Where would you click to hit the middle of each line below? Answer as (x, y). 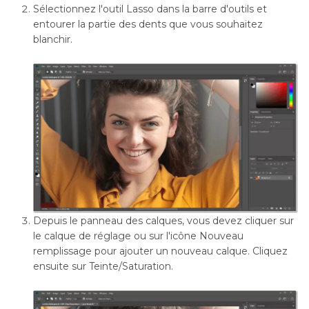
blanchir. (53, 39)
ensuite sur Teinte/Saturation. (103, 266)
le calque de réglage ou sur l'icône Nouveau (138, 236)
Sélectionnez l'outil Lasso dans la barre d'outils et (150, 9)
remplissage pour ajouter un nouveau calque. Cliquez (160, 251)
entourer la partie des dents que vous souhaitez (148, 24)
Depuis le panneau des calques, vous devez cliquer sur (163, 220)
